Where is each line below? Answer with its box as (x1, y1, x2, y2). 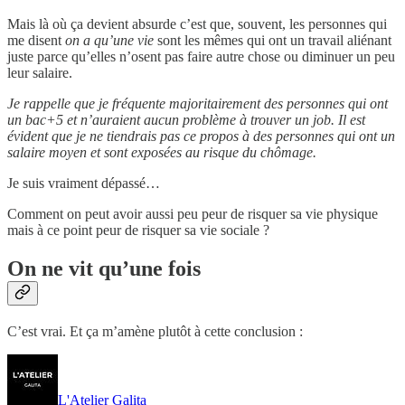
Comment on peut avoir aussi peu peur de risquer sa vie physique (7, 205, 378, 221)
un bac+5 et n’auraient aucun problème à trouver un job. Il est (7, 111, 365, 127)
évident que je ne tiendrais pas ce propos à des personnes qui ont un (7, 127, 395, 144)
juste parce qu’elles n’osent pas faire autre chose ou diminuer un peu (7, 48, 395, 64)
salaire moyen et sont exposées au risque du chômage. (7, 144, 316, 160)
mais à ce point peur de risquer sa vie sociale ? (7, 221, 269, 238)
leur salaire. (7, 64, 72, 80)
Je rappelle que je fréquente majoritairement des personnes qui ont (7, 95, 388, 111)
